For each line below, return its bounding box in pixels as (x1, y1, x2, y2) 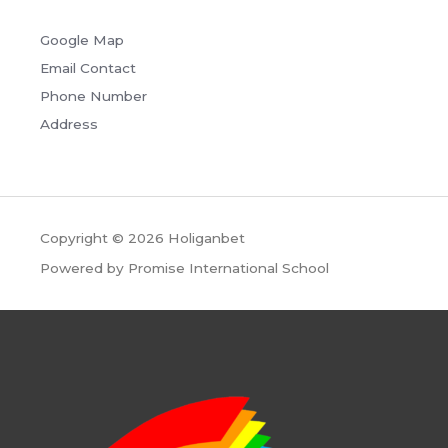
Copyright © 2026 (40, 230, 168, 247)
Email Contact (40, 60, 136, 77)
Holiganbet (168, 230, 245, 247)
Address (40, 116, 98, 133)
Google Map (40, 32, 124, 49)
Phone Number (40, 88, 147, 105)
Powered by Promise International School (40, 260, 329, 277)
